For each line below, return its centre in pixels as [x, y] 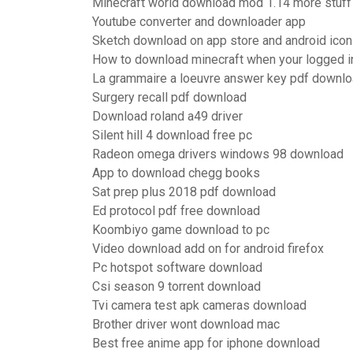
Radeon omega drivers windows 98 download [218, 154]
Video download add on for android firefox [208, 249]
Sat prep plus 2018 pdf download [184, 192]
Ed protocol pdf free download [176, 211]
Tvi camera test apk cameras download [199, 305]
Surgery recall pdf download [169, 97]
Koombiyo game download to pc [181, 230]
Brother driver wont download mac [186, 324]
